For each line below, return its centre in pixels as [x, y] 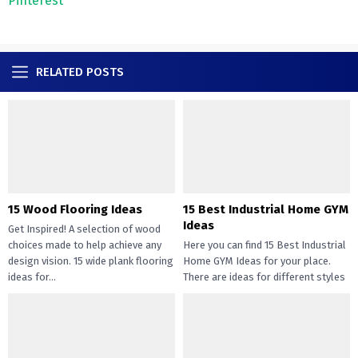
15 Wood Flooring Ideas [75, 210]
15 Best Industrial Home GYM [266, 210]
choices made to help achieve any [85, 245]
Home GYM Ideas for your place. [257, 261]
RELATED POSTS [80, 72]
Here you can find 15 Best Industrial [265, 245]
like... [195, 293]
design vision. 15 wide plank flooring [91, 261]
